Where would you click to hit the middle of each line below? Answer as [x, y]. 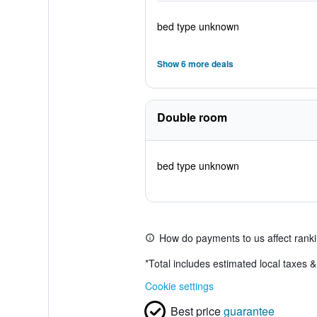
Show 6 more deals [195, 64]
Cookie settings [179, 286]
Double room [192, 117]
